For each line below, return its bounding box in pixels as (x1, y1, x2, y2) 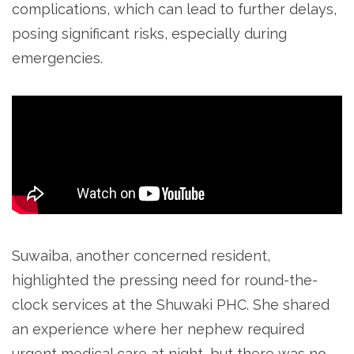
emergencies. (12, 49, 103, 66)
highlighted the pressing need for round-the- (12, 271, 318, 288)
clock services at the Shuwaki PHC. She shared (12, 296, 330, 313)
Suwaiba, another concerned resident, (12, 247, 270, 264)
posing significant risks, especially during (12, 24, 287, 42)
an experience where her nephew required (12, 320, 304, 337)
